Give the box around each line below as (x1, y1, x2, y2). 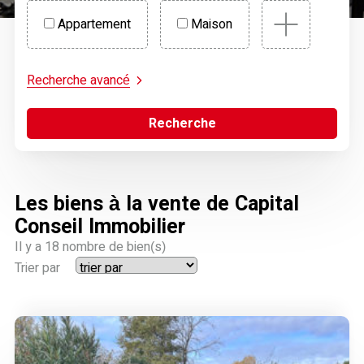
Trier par (14, 261, 60, 275)
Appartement (54, 17, 131, 31)
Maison (187, 17, 232, 31)
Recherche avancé (26, 73, 130, 87)
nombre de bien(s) (58, 240, 166, 253)
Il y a (14, 240, 45, 253)
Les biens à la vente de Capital (14, 192, 299, 214)
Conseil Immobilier (14, 214, 185, 237)
